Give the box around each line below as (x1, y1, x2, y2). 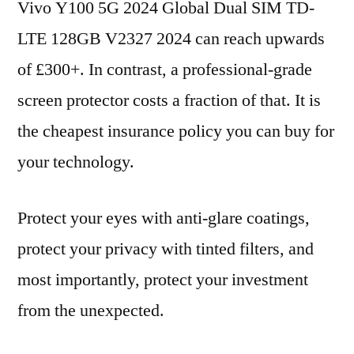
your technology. (17, 151, 134, 173)
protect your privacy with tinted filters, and (17, 238, 314, 260)
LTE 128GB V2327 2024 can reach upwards (17, 28, 325, 50)
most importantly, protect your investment (17, 269, 308, 291)
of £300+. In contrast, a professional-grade (17, 58, 312, 81)
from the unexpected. (17, 299, 164, 322)
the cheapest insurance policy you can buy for (17, 120, 334, 142)
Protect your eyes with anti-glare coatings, (17, 207, 310, 229)
